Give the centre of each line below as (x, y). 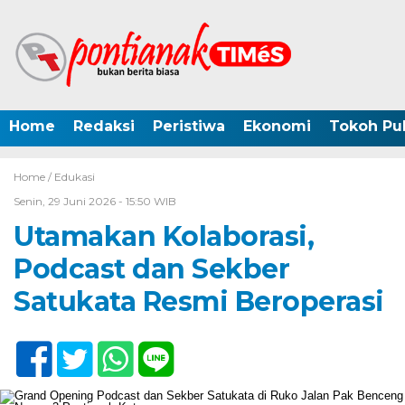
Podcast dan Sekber (151, 269)
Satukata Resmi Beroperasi (199, 301)
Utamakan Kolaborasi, (164, 236)
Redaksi (104, 126)
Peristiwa (189, 126)
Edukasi (75, 177)
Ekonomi (277, 126)
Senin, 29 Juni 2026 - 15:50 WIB (95, 201)
